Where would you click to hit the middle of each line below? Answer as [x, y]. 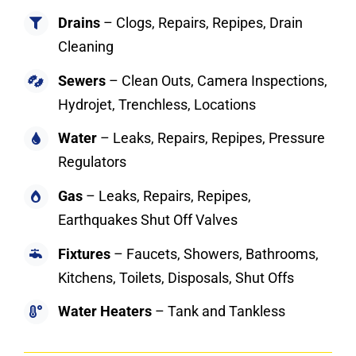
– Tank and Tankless [219, 311]
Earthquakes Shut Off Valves [148, 219]
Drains [79, 23]
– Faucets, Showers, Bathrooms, [215, 253]
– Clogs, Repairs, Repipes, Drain [202, 23]
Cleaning [86, 47]
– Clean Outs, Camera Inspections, [217, 80]
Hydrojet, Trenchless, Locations [157, 104]
